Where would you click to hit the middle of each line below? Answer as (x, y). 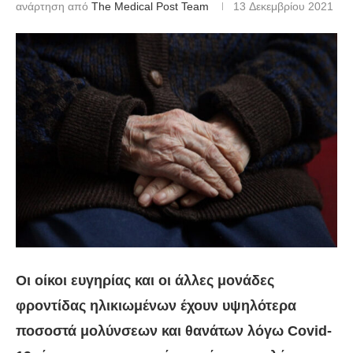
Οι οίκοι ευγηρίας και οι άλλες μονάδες (145, 281)
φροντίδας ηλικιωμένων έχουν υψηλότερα (156, 306)
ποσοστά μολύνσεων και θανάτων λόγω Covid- (174, 331)
